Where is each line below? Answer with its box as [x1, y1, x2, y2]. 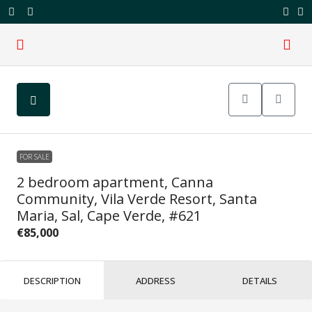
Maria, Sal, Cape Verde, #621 [17, 206, 201, 225]
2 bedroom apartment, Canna [17, 173, 213, 192]
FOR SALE [19, 152, 49, 162]
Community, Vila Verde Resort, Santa [17, 189, 257, 208]
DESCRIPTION [23, 274, 81, 287]
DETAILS [242, 274, 278, 287]
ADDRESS [136, 274, 176, 287]
